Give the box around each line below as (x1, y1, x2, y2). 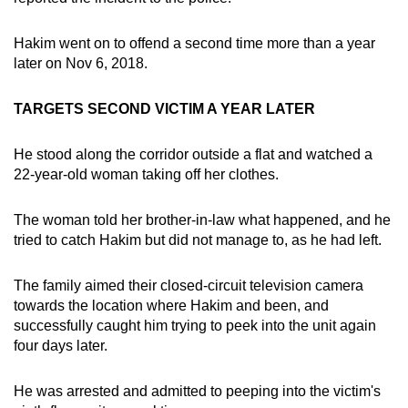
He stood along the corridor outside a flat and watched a (14, 146, 372, 162)
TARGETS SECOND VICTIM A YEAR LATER (14, 100, 315, 117)
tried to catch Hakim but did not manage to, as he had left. (14, 231, 382, 248)
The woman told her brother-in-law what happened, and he (14, 211, 391, 228)
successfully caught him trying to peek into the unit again (14, 317, 376, 333)
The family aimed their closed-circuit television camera (14, 277, 363, 293)
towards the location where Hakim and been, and (14, 297, 329, 313)
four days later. (14, 337, 107, 353)
